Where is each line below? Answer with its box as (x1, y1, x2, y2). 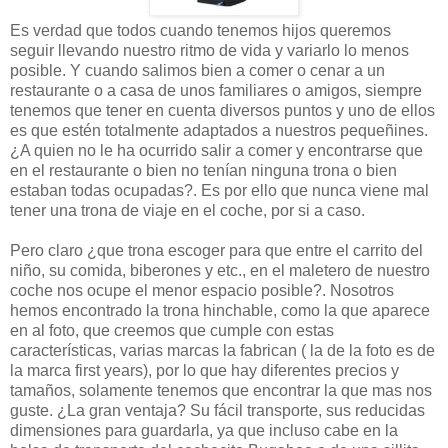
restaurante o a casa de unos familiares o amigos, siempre (10, 81, 422, 99)
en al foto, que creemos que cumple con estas (10, 321, 334, 339)
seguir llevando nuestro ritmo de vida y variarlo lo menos (10, 41, 409, 59)
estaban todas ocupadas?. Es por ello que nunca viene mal (10, 181, 429, 199)
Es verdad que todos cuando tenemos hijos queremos (10, 21, 391, 39)
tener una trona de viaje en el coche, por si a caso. (10, 201, 365, 219)
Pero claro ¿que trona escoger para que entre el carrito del (10, 241, 423, 259)
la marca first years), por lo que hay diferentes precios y (10, 361, 399, 379)
